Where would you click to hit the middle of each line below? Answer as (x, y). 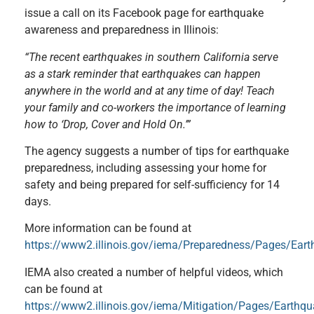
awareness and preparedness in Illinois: (122, 30)
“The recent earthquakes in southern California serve (151, 57)
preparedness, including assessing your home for (145, 168)
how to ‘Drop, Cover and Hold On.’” (108, 124)
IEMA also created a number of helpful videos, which (154, 272)
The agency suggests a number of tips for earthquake (157, 151)
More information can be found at (108, 228)
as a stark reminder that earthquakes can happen (143, 74)
